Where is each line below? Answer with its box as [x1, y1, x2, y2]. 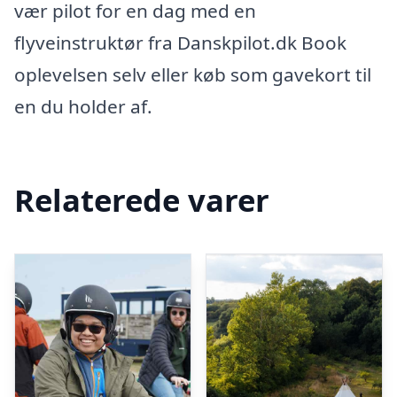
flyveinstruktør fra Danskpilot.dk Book [14, 30, 346, 55]
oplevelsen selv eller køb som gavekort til [14, 62, 371, 87]
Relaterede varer [14, 178, 269, 221]
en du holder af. [14, 94, 152, 119]
